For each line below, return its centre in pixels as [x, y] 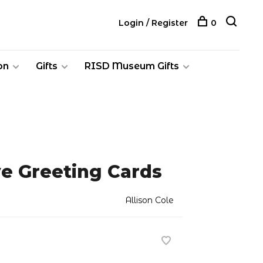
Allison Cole [149, 200]
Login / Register [153, 23]
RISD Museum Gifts [132, 66]
